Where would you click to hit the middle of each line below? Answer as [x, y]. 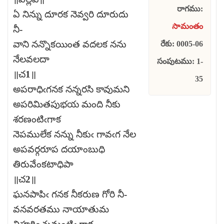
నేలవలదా [31, 59]
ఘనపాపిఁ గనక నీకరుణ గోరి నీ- [70, 194]
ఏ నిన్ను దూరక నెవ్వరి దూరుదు [71, 14]
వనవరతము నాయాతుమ [61, 209]
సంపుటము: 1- [180, 61]
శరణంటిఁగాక [37, 119]
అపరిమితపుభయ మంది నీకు [67, 104]
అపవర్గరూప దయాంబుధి [59, 149]
